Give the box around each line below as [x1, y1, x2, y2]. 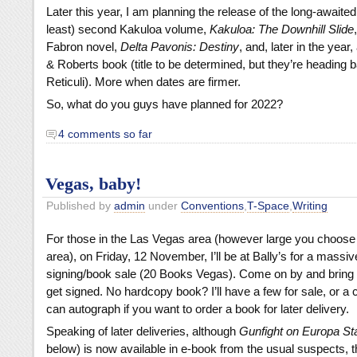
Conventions [181, 200, 244, 213]
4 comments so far [58, 127, 152, 140]
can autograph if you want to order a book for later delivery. [46, 302, 349, 316]
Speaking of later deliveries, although [46, 324, 239, 339]
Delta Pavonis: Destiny [120, 39, 239, 53]
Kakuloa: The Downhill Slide [210, 22, 354, 36]
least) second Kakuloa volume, [46, 22, 210, 36]
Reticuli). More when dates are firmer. [46, 74, 241, 88]
